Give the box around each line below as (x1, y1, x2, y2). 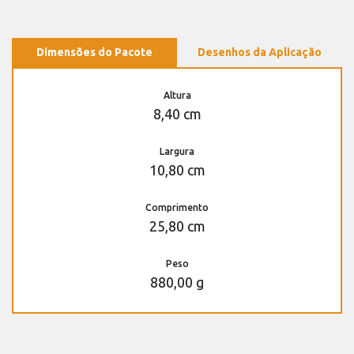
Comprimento (145, 201, 209, 213)
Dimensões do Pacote (36, 45, 153, 58)
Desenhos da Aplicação (198, 45, 322, 58)
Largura (160, 145, 194, 156)
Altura (163, 89, 191, 100)
